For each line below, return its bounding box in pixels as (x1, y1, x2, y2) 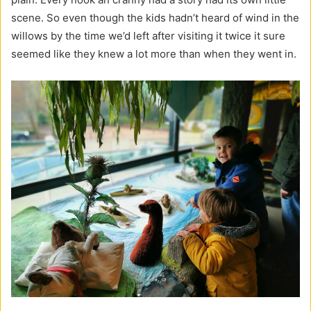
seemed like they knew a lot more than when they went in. (11, 47, 299, 61)
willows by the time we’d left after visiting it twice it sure (11, 29, 285, 43)
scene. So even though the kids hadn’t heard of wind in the (11, 11, 299, 25)
